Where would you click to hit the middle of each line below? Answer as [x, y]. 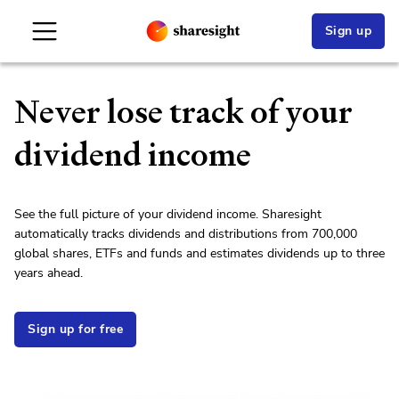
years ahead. [49, 273]
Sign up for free [75, 329]
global [33, 253]
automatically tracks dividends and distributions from [163, 234]
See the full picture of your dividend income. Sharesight [168, 214]
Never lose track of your [183, 112]
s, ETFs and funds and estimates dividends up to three [234, 253]
